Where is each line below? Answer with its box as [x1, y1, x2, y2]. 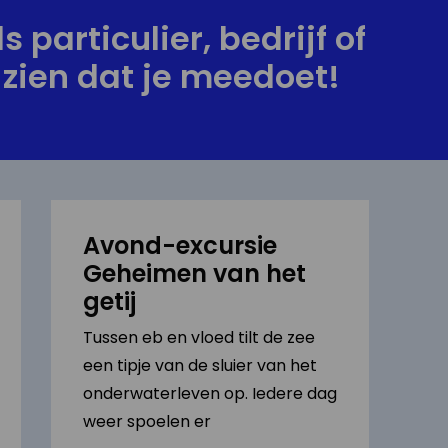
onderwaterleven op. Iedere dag [82, 382, 337, 405]
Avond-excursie [82, 229, 277, 262]
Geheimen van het [82, 257, 306, 290]
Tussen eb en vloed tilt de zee [82, 326, 315, 349]
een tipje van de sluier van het [82, 354, 317, 377]
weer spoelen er [82, 410, 211, 433]
